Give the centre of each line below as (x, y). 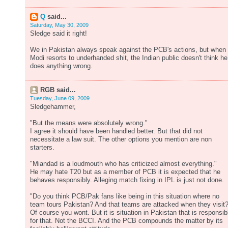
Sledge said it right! (59, 34)
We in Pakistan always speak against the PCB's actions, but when (128, 50)
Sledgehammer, (53, 107)
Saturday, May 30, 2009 (59, 25)
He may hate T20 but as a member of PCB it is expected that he (125, 172)
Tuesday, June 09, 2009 (60, 98)
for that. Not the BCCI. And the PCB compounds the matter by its (126, 221)
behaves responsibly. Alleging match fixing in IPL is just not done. (127, 180)
